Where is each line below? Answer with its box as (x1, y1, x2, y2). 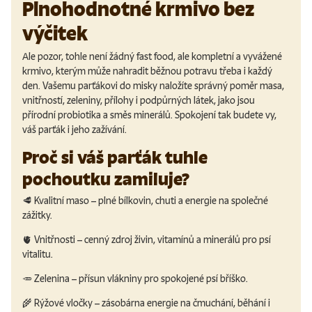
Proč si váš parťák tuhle (22, 148, 208, 169)
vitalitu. (22, 249, 53, 261)
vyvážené (241, 51, 282, 63)
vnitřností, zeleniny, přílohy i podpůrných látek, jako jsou (22, 95, 255, 107)
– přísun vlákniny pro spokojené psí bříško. (70, 273, 248, 286)
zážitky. (22, 210, 52, 222)
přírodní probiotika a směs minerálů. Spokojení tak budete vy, (22, 109, 276, 122)
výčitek (22, 22, 88, 45)
